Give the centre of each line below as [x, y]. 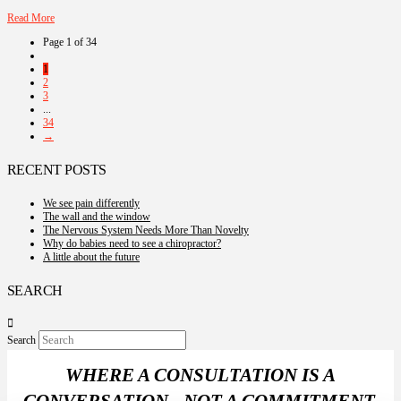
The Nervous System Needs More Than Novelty [146, 230]
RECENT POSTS [57, 170]
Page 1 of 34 [70, 43]
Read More [31, 18]
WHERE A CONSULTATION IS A [200, 375]
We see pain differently [91, 203]
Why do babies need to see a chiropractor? [132, 243]
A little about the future [91, 256]
